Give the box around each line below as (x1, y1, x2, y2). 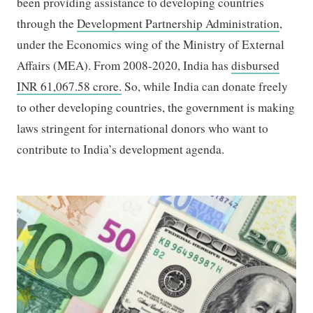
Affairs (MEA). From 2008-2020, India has (17, 57, 232, 73)
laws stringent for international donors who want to (17, 119, 269, 136)
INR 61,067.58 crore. (17, 78, 122, 94)
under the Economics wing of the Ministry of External (17, 36, 285, 52)
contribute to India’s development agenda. (17, 140, 228, 157)
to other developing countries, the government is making (17, 99, 296, 115)
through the (17, 15, 78, 31)
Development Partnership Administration (77, 15, 280, 31)
